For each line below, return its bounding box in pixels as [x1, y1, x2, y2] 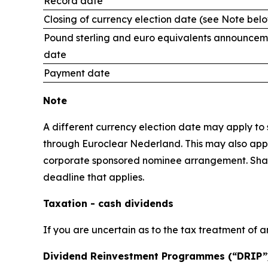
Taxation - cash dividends [43, 197, 173, 209]
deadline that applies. [43, 171, 144, 183]
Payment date [44, 67, 110, 79]
